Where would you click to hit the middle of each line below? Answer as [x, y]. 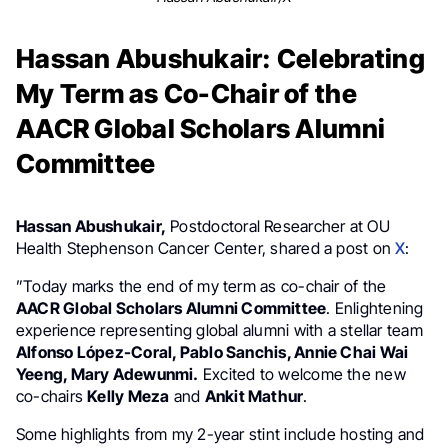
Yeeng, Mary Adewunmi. [107, 374]
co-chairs [52, 396]
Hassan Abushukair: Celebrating [220, 58]
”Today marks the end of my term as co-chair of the [201, 286]
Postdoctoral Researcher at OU [278, 226]
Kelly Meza [128, 396]
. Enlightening [375, 308]
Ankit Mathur [254, 396]
